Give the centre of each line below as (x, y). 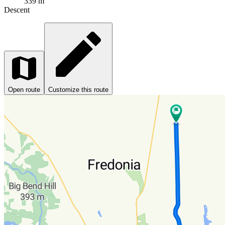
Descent (17, 10)
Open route (24, 89)
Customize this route (78, 89)
